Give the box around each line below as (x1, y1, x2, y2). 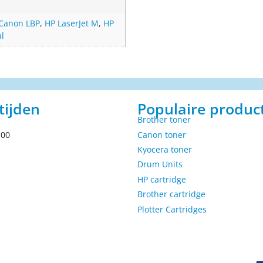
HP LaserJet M (45, 17, 99, 29)
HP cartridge (137, 173, 186, 185)
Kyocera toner (137, 144, 192, 156)
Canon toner (137, 129, 186, 140)
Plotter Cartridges (137, 203, 207, 215)
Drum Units (137, 159, 183, 170)
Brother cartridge (137, 188, 205, 200)
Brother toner (137, 114, 191, 126)
